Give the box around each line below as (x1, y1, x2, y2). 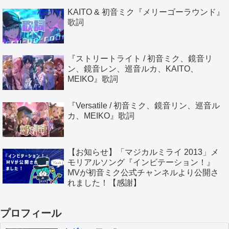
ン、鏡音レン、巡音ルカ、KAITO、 (67, 64, 198, 74)
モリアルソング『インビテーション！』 (67, 158, 215, 167)
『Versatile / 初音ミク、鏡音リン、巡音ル (67, 101, 220, 110)
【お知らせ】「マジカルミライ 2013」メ (67, 148, 219, 157)
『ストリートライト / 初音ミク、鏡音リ (67, 54, 213, 63)
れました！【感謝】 (67, 178, 141, 188)
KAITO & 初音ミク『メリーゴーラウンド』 (67, 7, 224, 16)
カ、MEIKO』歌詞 (67, 111, 134, 120)
